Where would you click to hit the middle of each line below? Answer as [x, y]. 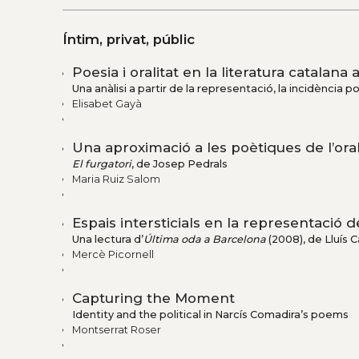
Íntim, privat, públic [129, 40]
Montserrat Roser [117, 330]
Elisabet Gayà [107, 104]
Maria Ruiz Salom [116, 179]
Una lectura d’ [108, 240]
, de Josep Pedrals [179, 164]
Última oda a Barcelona [206, 240]
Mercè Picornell [113, 255]
